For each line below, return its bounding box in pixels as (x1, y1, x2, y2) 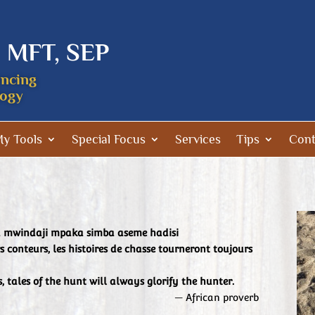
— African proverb (174, 292, 259, 303)
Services (175, 132, 221, 146)
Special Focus (72, 132, 146, 146)
